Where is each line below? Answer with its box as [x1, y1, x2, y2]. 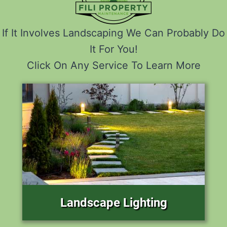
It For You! [89, 43, 138, 56]
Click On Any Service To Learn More [26, 59, 201, 72]
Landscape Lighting [60, 196, 167, 210]
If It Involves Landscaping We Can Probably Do [2, 27, 225, 40]
